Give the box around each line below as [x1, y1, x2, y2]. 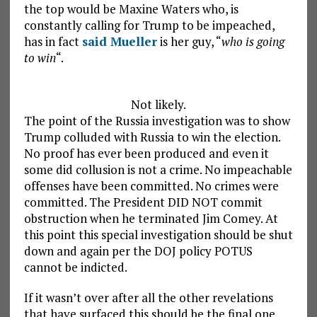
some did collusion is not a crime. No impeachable [23, 161, 292, 178]
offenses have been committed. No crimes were [23, 178, 279, 195]
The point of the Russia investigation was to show [23, 113, 290, 129]
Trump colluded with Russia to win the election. [23, 129, 280, 146]
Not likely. [130, 96, 186, 113]
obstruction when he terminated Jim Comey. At [23, 210, 278, 227]
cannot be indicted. [23, 259, 127, 276]
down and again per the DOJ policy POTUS [23, 243, 253, 260]
